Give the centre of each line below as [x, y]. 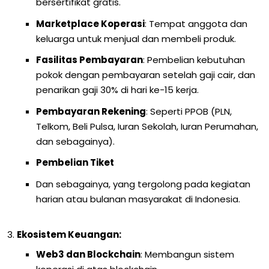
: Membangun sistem [188, 255]
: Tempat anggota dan [196, 23]
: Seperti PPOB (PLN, [189, 111]
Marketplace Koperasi [91, 23]
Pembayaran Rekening [91, 111]
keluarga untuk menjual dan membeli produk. [136, 38]
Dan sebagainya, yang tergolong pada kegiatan [144, 184]
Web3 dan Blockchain [89, 255]
